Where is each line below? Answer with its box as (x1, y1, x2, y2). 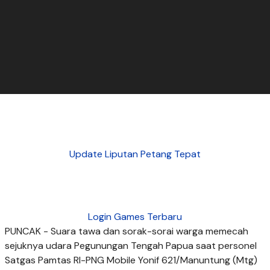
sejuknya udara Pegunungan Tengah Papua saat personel (5, 239, 257, 252)
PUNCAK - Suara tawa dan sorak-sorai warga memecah (5, 224, 248, 237)
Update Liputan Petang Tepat (69, 147, 201, 160)
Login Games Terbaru (88, 210, 182, 223)
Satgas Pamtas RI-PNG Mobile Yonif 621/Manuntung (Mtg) (5, 253, 257, 266)
